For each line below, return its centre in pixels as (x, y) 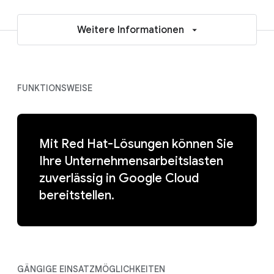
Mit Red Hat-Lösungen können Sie (136, 144)
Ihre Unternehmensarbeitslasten (131, 161)
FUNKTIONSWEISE (55, 88)
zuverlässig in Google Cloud (119, 178)
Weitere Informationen (130, 30)
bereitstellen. (77, 195)
